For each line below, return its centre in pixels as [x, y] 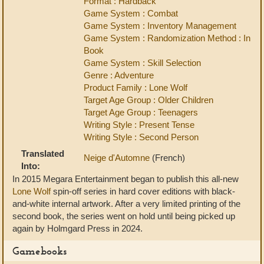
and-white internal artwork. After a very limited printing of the [126, 204]
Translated [43, 154]
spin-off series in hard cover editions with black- [143, 191]
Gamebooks [39, 251]
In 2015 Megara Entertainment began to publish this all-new [126, 179]
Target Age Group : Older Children [148, 100]
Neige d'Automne [118, 158]
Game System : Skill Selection [142, 63]
